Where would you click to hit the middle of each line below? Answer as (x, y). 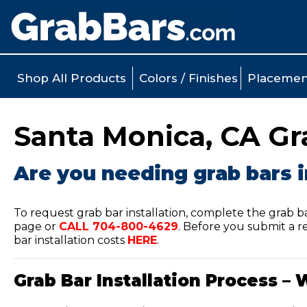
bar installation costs (71, 240)
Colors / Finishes (188, 78)
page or (36, 226)
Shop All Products (72, 78)
